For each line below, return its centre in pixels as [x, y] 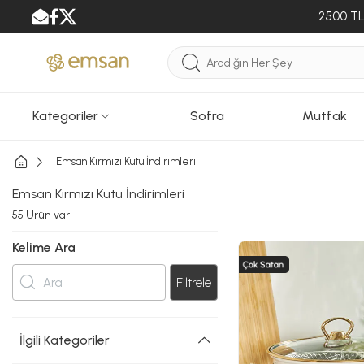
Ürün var [47, 215]
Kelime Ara [44, 247]
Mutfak [325, 116]
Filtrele [193, 282]
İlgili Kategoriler [65, 340]
